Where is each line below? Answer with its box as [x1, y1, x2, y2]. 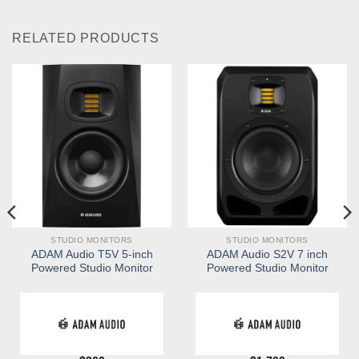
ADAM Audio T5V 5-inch [30, 248, 153, 261]
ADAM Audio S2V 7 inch [207, 248, 328, 261]
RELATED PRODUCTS [12, 31, 159, 46]
